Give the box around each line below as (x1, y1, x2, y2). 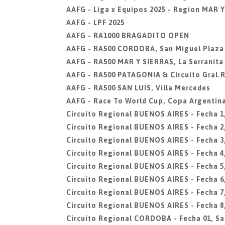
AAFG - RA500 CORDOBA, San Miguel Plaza (66, 45, 224, 53)
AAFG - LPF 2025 (66, 19, 125, 27)
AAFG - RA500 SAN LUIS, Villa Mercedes (66, 84, 210, 92)
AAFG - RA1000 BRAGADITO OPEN (66, 32, 189, 40)
